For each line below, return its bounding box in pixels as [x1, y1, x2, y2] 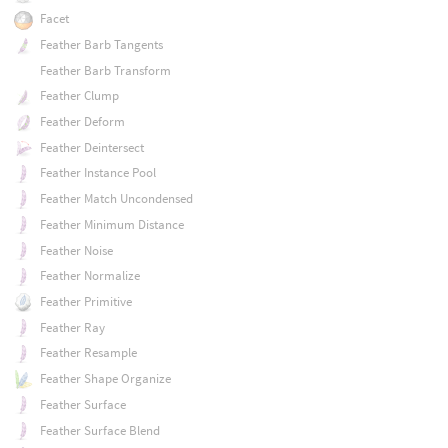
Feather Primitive [39, 292, 132, 310]
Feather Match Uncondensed [39, 190, 193, 208]
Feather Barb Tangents [39, 35, 163, 53]
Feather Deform [39, 113, 125, 131]
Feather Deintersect [39, 138, 144, 156]
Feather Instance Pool [39, 164, 156, 182]
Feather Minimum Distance [39, 215, 184, 233]
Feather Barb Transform [39, 61, 171, 79]
